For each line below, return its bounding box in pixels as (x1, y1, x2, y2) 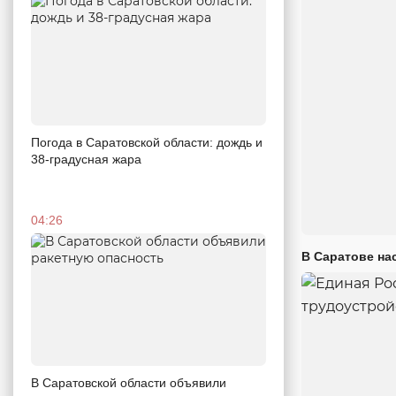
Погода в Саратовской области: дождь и (31, 134, 263, 149)
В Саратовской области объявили (31, 375, 226, 390)
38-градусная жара (31, 151, 141, 166)
